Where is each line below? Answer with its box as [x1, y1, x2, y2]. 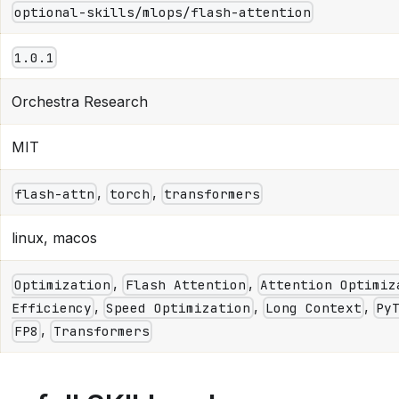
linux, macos [12, 229, 97, 248]
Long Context [265, 299, 362, 317]
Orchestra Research [12, 93, 148, 111]
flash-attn [14, 185, 95, 203]
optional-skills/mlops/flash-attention [14, 4, 312, 21]
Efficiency [12, 299, 92, 317]
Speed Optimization [106, 299, 251, 317]
